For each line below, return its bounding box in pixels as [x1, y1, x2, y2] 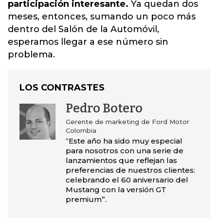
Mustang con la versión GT [65, 185, 166, 194]
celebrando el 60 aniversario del [65, 175, 188, 184]
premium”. [65, 195, 107, 204]
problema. [8, 49, 55, 60]
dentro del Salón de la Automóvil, [8, 24, 159, 35]
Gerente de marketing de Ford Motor [65, 118, 189, 126]
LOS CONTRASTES [19, 82, 105, 93]
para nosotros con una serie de [65, 146, 183, 155]
